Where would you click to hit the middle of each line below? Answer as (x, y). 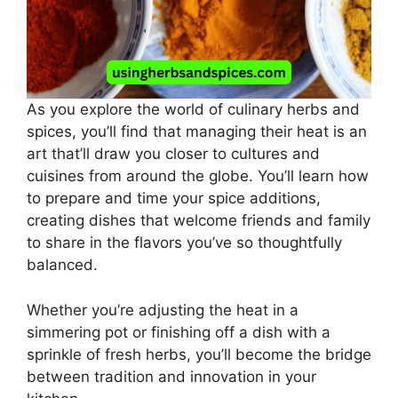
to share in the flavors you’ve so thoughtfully (184, 243)
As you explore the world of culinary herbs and (193, 110)
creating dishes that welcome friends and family (199, 221)
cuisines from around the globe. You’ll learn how (198, 176)
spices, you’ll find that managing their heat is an (197, 132)
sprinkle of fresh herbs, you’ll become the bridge (199, 354)
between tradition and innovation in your (171, 376)
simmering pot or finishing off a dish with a (179, 332)
